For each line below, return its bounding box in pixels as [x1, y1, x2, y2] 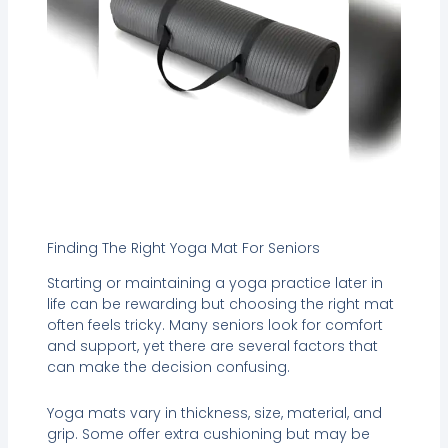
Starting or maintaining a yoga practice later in [46, 273, 383, 294]
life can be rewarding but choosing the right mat [46, 294, 394, 315]
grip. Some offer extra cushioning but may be [46, 423, 370, 444]
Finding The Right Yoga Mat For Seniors [46, 237, 320, 258]
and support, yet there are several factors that [46, 336, 378, 357]
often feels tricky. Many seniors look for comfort [46, 315, 383, 336]
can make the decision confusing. [46, 357, 290, 378]
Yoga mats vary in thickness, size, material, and [46, 402, 382, 423]
